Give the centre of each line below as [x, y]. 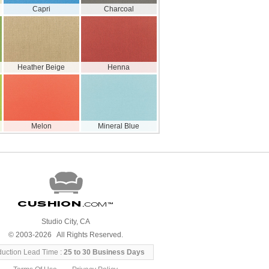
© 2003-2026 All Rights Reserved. [65, 235]
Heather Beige [41, 68]
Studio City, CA [65, 222]
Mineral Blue [119, 126]
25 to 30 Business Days [104, 252]
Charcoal [119, 9]
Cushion [49, 204]
